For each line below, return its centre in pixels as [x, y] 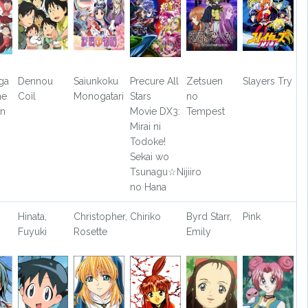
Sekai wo [150, 157]
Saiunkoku [96, 81]
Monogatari [99, 97]
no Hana [148, 187]
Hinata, [32, 217]
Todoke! [148, 142]
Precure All [155, 81]
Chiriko [146, 217]
